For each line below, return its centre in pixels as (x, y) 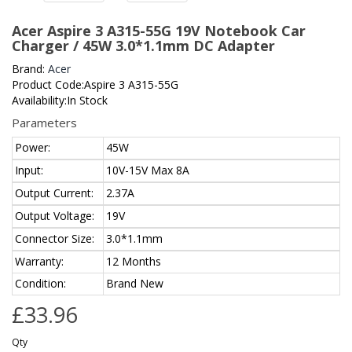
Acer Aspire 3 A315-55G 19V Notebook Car (159, 31)
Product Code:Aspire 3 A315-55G (95, 85)
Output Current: (54, 193)
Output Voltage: (55, 216)
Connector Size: (55, 239)
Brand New (135, 284)
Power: (33, 148)
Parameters (44, 123)
